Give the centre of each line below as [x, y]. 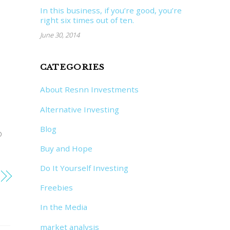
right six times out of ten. [87, 20]
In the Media [63, 207]
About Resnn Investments [89, 90]
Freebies [56, 188]
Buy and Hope [66, 148]
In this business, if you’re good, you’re [111, 10]
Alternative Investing [79, 109]
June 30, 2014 [60, 35]
